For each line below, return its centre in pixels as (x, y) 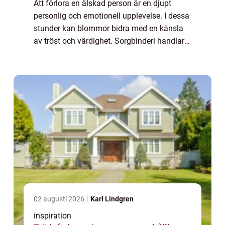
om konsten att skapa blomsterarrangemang (113, 54)
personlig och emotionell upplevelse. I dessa (111, 16)
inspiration (52, 216)
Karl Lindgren (112, 199)
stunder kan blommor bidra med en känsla (108, 29)
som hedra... (55, 66)
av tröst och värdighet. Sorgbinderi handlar (109, 41)
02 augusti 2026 (60, 199)
